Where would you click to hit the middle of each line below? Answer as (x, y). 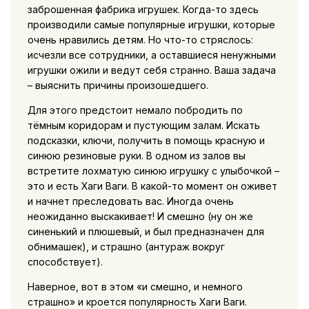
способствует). (65, 262)
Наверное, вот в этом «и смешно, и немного (135, 287)
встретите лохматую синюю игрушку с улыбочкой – (153, 171)
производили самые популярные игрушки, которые (151, 25)
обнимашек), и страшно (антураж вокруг (126, 247)
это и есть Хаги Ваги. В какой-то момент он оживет (152, 186)
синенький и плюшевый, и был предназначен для (146, 232)
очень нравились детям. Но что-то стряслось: (140, 40)
